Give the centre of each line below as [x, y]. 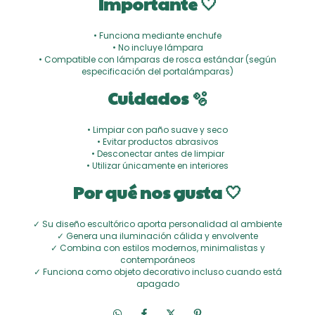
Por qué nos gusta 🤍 [157, 192]
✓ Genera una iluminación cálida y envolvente [157, 236]
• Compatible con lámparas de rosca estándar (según [157, 60]
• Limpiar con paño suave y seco [157, 130]
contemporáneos [157, 260]
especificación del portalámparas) [157, 72]
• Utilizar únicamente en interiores [157, 166]
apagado [157, 284]
